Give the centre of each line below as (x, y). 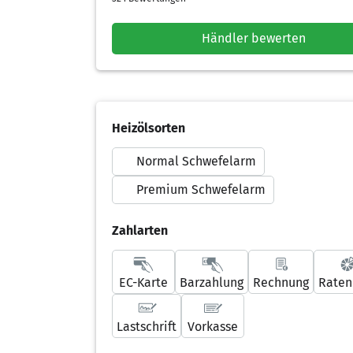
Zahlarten (140, 230)
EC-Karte (143, 282)
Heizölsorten (149, 128)
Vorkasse (213, 327)
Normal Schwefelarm (196, 161)
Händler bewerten (254, 38)
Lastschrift (147, 327)
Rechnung (281, 282)
